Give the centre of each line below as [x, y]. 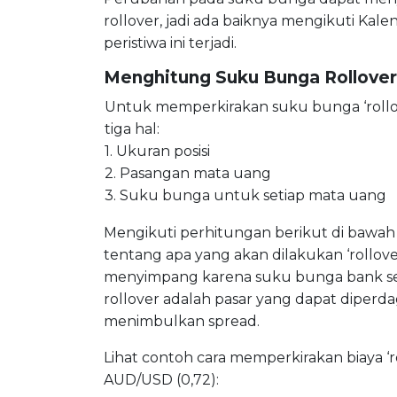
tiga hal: [132, 129]
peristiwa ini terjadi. [170, 43]
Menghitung [160, 78]
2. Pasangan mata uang [188, 174]
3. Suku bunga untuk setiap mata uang [245, 196]
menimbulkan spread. [182, 322]
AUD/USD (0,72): [161, 380]
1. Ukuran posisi [157, 152]
